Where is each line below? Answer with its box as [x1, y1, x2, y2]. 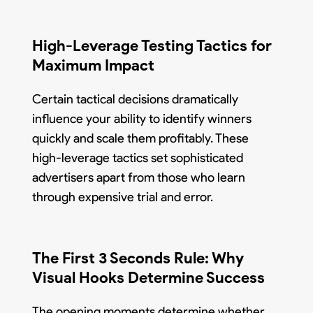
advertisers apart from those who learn [32, 169, 246, 185]
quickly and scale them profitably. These [32, 130, 249, 146]
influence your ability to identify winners [32, 110, 252, 126]
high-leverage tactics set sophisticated [32, 150, 244, 166]
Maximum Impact [32, 55, 155, 75]
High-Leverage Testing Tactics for [32, 36, 272, 55]
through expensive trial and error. [32, 189, 214, 205]
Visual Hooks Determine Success [32, 268, 265, 287]
